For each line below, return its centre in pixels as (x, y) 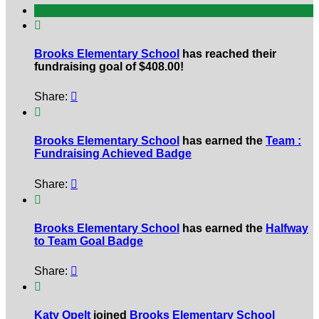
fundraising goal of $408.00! (109, 66)
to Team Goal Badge (89, 241)
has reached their (228, 53)
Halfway (287, 228)
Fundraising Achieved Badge (113, 154)
